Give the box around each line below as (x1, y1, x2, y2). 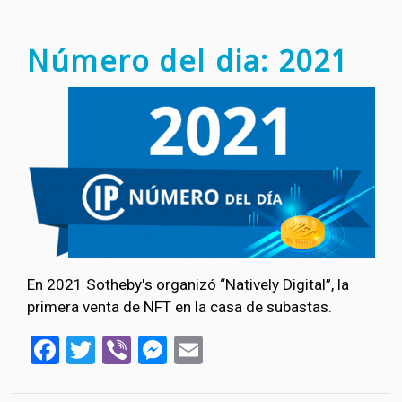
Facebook (59, 330, 179, 365)
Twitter (95, 330, 183, 365)
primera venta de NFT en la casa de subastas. (27, 298, 332, 317)
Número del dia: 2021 (27, 40, 348, 80)
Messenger (167, 330, 306, 365)
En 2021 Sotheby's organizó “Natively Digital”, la (27, 275, 349, 294)
